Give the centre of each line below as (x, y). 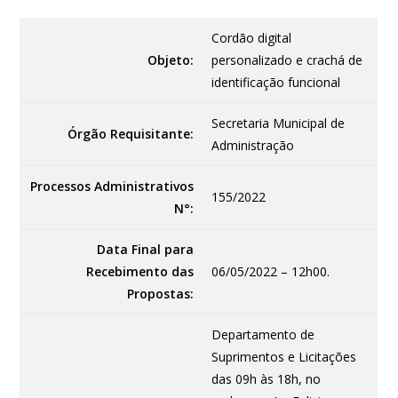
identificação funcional (276, 82)
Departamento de (263, 334)
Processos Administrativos (112, 186)
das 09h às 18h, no (267, 378)
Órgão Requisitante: (131, 133)
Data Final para (146, 249)
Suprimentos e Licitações (284, 356)
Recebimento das (140, 271)
